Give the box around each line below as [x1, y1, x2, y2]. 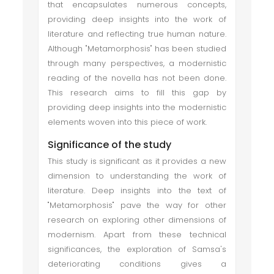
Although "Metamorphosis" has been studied [48, 43, 226, 54]
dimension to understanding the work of [48, 170, 226, 182]
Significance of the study [48, 138, 172, 152]
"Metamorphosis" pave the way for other [48, 199, 226, 211]
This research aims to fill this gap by [48, 87, 226, 98]
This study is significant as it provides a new [48, 155, 226, 167]
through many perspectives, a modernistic [48, 57, 226, 69]
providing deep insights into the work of [48, 13, 226, 25]
